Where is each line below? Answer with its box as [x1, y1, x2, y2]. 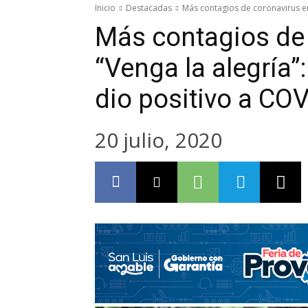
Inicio [95, 1, 115, 14]
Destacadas [126, 1, 172, 14]
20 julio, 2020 [95, 125, 222, 154]
